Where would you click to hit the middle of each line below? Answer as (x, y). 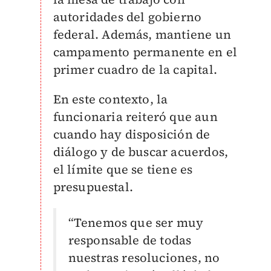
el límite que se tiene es (123, 169)
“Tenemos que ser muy (136, 223)
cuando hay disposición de (132, 134)
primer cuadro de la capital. (135, 70)
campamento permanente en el (145, 52)
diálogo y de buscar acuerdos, (141, 152)
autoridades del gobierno (127, 17)
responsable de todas (130, 240)
